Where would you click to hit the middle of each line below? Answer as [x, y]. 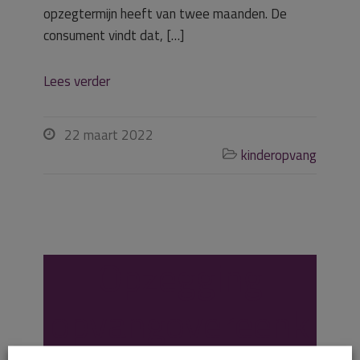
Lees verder [77, 81]
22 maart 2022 [109, 135]
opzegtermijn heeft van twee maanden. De [165, 14]
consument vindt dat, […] [114, 35]
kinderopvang [279, 155]
